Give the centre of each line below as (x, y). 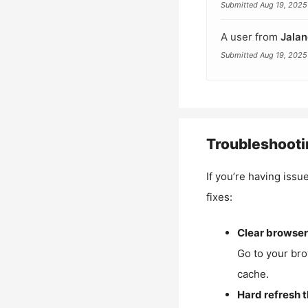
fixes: (219, 197)
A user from (250, 36)
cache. (253, 274)
